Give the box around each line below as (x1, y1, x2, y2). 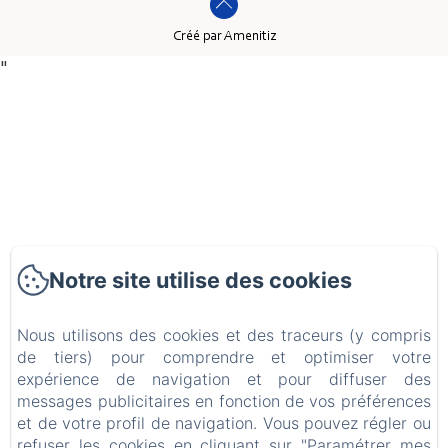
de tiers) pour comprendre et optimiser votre (17, 347, 431, 367)
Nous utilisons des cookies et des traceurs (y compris (17, 325, 431, 345)
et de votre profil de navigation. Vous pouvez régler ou (17, 413, 431, 433)
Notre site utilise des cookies (49, 267, 353, 293)
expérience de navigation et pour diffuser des (17, 369, 431, 389)
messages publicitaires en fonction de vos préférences (17, 391, 431, 411)
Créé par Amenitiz (172, 30, 276, 45)
